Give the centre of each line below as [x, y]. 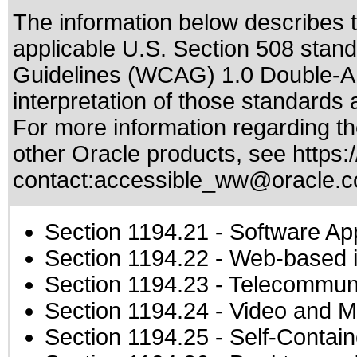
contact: [53, 180]
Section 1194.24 [127, 311]
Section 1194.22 [127, 258]
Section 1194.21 [127, 232]
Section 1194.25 [127, 337]
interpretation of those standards [178, 101]
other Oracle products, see [153, 154]
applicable [67, 49]
